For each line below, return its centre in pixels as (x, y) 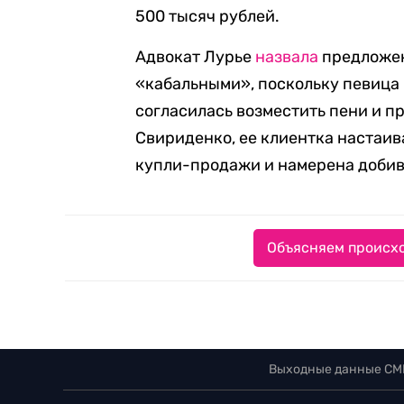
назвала (287, 57)
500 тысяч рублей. (207, 17)
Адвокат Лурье (195, 57)
